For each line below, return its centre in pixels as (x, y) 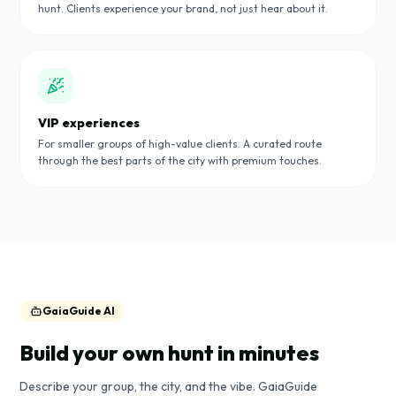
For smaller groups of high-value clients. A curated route (180, 144)
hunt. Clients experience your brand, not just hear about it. (183, 8)
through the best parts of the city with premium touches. (180, 160)
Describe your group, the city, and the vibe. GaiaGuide (168, 386)
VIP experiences (89, 123)
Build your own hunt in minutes (169, 353)
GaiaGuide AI (79, 311)
